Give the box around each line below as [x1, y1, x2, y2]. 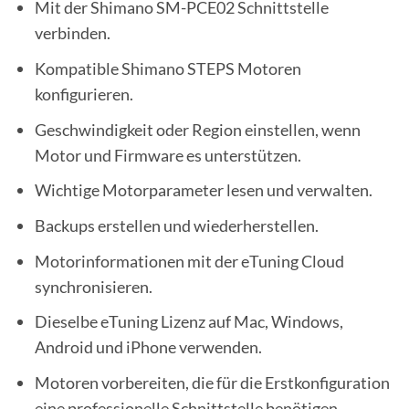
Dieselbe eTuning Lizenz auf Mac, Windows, [35, 311, 344, 332]
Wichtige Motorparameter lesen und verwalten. [35, 180, 373, 201]
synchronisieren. [35, 276, 153, 297]
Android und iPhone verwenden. [35, 337, 263, 358]
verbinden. [35, 23, 111, 44]
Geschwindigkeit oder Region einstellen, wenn [35, 119, 362, 140]
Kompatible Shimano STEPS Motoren [35, 58, 302, 79]
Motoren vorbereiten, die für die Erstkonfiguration [35, 372, 391, 393]
